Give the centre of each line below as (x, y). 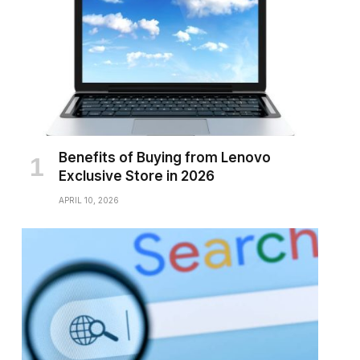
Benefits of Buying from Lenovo (164, 157)
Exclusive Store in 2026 (136, 176)
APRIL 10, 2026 (88, 200)
